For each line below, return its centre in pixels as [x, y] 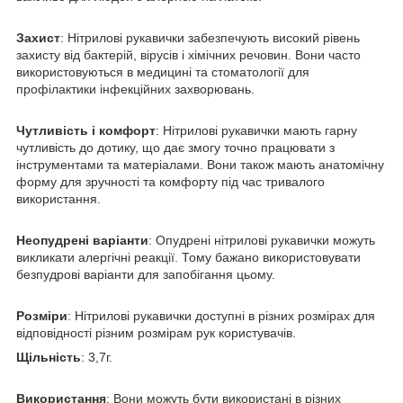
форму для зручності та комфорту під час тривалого [170, 181]
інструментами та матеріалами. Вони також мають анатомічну [200, 164]
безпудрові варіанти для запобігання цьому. [146, 274]
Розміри [42, 315]
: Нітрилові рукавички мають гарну [256, 130]
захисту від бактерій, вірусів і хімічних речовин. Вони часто [188, 54]
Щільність [49, 357]
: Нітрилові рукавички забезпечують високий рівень [210, 37]
